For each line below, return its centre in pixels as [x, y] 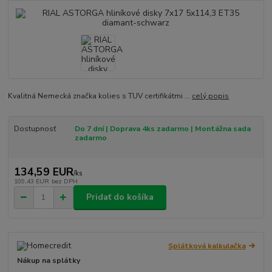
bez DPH [64, 181]
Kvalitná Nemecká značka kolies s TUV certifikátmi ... [100, 96]
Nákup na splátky [49, 260]
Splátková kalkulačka [207, 246]
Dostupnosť [35, 128]
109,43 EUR [31, 181]
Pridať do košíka [120, 197]
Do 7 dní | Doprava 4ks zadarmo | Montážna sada [162, 128]
